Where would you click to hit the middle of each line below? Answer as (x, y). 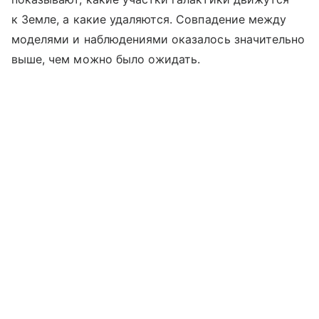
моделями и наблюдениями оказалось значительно (158, 40)
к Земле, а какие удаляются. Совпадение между (149, 20)
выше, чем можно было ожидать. (106, 59)
